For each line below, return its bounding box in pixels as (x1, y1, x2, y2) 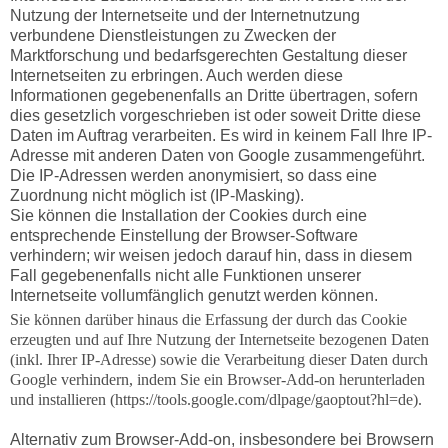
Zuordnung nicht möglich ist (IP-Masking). (9, 186, 304, 204)
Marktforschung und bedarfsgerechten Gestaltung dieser (9, 46, 407, 64)
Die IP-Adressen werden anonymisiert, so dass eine (9, 166, 377, 184)
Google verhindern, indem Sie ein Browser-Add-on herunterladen (9, 371, 425, 389)
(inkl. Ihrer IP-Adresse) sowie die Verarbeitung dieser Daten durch (9, 351, 428, 369)
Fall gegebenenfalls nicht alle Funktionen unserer (9, 266, 361, 284)
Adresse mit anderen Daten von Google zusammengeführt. (9, 146, 425, 164)
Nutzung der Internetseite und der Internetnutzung (9, 6, 360, 24)
